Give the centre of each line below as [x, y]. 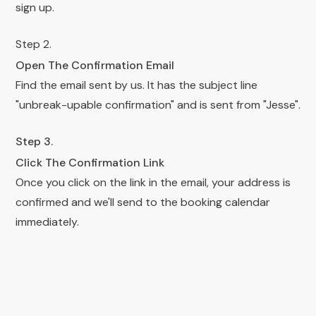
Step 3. [34, 141]
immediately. [47, 222]
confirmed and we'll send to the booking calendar [143, 202]
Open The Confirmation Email [95, 65]
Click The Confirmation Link [90, 163]
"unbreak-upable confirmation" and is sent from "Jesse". [158, 105]
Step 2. [34, 44]
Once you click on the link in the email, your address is [153, 182]
